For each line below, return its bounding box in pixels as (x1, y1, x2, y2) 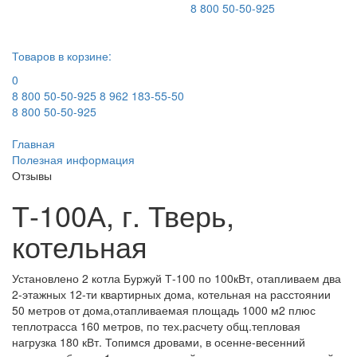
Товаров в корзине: (12, 48, 112, 64)
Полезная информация (12, 151, 135, 167)
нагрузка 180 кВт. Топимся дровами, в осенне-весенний (12, 334, 305, 350)
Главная (12, 135, 55, 151)
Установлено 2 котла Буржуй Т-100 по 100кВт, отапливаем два (12, 270, 341, 286)
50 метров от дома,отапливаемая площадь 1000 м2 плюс (12, 302, 316, 318)
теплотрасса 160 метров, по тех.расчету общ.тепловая (12, 318, 300, 334)
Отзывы (12, 167, 52, 183)
